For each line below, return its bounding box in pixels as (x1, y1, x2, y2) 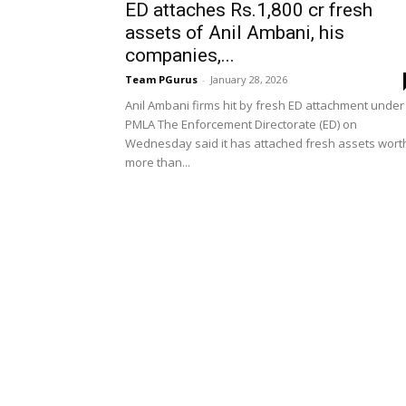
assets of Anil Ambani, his (125, 22, 344, 43)
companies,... (125, 44, 235, 66)
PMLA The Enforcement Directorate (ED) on (125, 116, 357, 132)
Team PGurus (125, 72, 198, 86)
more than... (125, 154, 190, 170)
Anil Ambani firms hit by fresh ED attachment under (125, 97, 404, 113)
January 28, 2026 (210, 72, 287, 86)
